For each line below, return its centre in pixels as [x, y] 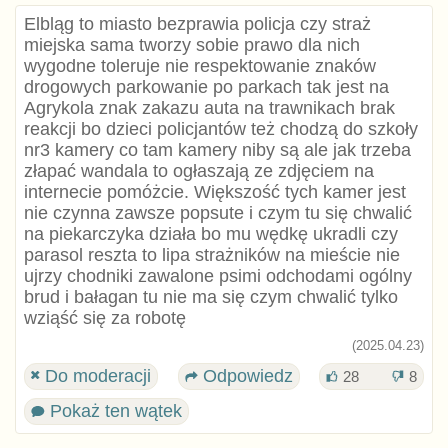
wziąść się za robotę [104, 318]
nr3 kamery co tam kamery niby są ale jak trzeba [217, 150]
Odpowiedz [245, 376]
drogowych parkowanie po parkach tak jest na [206, 87]
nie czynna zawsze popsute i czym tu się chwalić [217, 213]
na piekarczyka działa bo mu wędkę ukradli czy [210, 234]
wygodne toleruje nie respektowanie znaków [199, 66]
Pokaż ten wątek [113, 411]
